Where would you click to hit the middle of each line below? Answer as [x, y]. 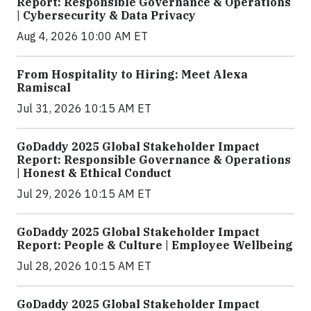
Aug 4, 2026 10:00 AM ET [82, 36]
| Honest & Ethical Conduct [94, 173]
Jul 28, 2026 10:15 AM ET [84, 266]
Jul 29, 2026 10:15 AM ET [84, 193]
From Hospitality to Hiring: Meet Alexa [132, 74]
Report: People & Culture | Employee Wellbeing [155, 245]
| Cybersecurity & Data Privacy [106, 15]
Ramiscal [44, 87]
